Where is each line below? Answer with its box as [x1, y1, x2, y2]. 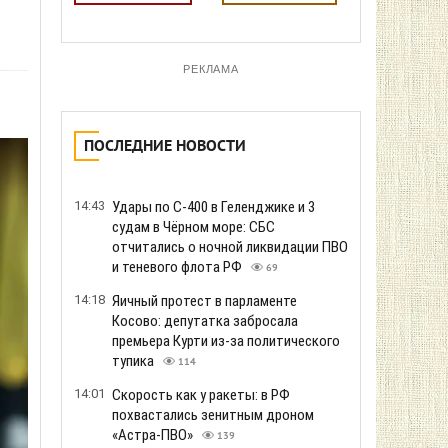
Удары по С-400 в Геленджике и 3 [112, 198, 315, 216]
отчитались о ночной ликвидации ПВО [112, 238, 348, 256]
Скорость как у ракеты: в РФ [112, 386, 290, 404]
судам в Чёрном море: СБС [112, 218, 275, 236]
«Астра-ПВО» [112, 426, 196, 444]
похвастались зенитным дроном [112, 406, 314, 424]
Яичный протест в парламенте [112, 292, 297, 310]
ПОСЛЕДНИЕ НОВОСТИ [84, 137, 246, 157]
